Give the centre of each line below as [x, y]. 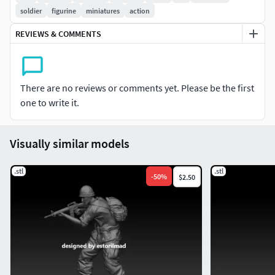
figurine [64, 10]
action [140, 10]
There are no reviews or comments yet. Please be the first [137, 88]
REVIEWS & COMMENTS [58, 33]
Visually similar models [70, 144]
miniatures [103, 10]
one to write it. [50, 103]
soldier [31, 10]
